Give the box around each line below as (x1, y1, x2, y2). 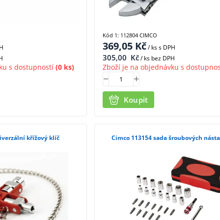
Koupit (123, 94, 148, 105)
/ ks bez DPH (138, 54, 175, 62)
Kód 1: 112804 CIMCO (102, 31, 157, 39)
